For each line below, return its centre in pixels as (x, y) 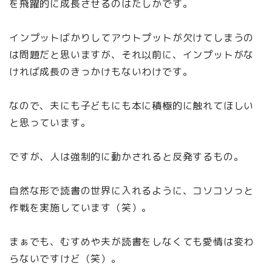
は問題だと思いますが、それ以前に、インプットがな (132, 54)
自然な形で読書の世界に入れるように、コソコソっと (132, 190)
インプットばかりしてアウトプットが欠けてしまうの (132, 37)
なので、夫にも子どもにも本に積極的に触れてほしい (132, 105)
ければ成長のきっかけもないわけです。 (101, 71)
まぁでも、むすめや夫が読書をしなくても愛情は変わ (132, 241)
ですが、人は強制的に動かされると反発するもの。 (127, 156)
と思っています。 (50, 122)
